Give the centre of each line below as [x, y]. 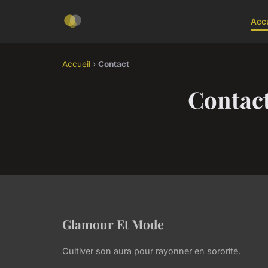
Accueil [76, 64]
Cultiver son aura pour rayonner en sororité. [151, 251]
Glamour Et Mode [113, 224]
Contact [114, 64]
